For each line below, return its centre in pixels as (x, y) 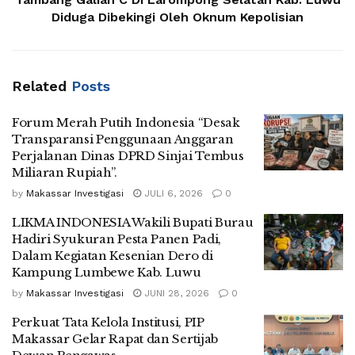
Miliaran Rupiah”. (65, 172)
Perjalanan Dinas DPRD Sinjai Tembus (128, 155)
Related (39, 86)
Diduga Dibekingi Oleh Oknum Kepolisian (177, 17)
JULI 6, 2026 (172, 193)
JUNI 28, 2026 (175, 293)
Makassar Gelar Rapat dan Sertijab (115, 338)
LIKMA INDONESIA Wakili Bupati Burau (133, 222)
